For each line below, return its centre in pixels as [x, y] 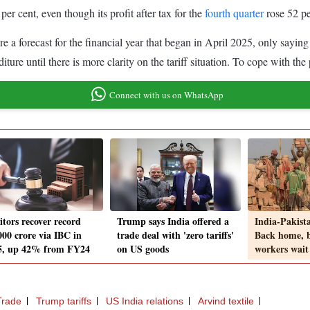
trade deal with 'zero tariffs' [175, 235]
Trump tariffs [64, 301]
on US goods [143, 249]
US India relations [145, 301]
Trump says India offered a [173, 221]
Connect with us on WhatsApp [166, 94]
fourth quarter [234, 12]
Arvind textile [226, 301]
